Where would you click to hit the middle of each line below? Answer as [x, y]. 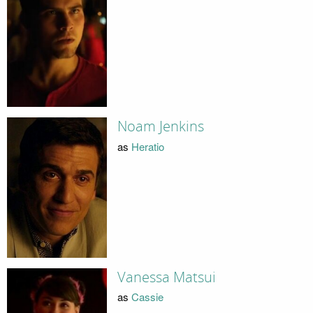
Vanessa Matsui [166, 277]
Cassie [147, 297]
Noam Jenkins [160, 127]
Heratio [147, 146]
